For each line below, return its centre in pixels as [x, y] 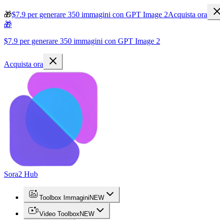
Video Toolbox [59, 214]
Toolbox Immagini [64, 198]
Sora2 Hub [21, 174]
